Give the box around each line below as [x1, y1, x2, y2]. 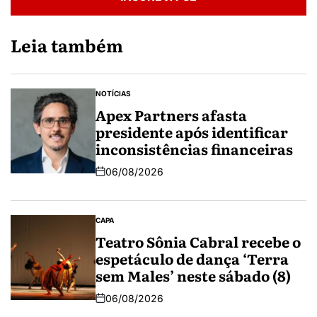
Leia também [11, 32, 123, 57]
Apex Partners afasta [96, 103, 247, 125]
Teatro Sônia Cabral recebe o [96, 230, 301, 252]
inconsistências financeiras [96, 137, 293, 159]
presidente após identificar [96, 120, 288, 142]
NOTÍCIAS [96, 88, 131, 98]
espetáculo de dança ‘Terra [96, 247, 289, 269]
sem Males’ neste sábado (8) [96, 264, 291, 286]
